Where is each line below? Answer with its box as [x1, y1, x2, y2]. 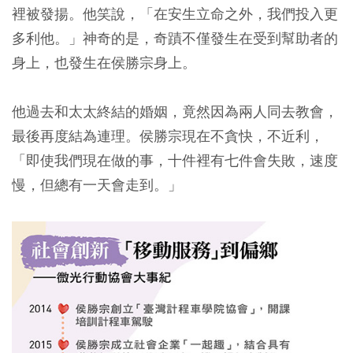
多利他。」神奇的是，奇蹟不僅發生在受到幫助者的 [12, 29, 338, 48]
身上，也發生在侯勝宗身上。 [12, 54, 196, 72]
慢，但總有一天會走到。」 [12, 176, 182, 195]
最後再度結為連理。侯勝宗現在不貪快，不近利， [12, 127, 324, 146]
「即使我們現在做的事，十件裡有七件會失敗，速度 [12, 151, 338, 170]
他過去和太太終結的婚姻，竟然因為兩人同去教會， [12, 102, 338, 121]
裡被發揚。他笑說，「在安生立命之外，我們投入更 [12, 5, 338, 24]
